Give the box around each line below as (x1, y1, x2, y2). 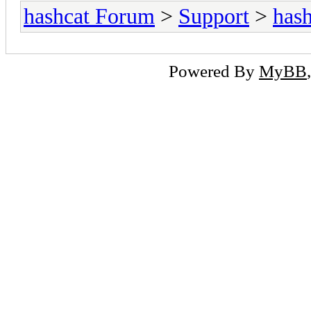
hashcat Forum (24, 3, 155, 28)
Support (178, 3, 249, 28)
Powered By (169, 60, 259, 81)
